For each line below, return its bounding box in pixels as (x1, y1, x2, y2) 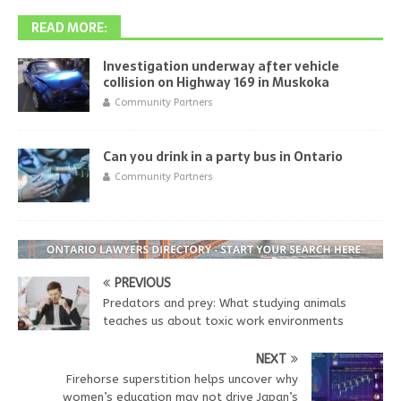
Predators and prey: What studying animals (103, 295, 346, 310)
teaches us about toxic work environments (103, 313, 344, 328)
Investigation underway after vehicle (103, 55, 339, 76)
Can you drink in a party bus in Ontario (103, 146, 343, 166)
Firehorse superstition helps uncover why (66, 371, 298, 386)
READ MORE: (31, 17, 107, 38)
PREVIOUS (115, 275, 171, 291)
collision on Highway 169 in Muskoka (103, 72, 329, 92)
